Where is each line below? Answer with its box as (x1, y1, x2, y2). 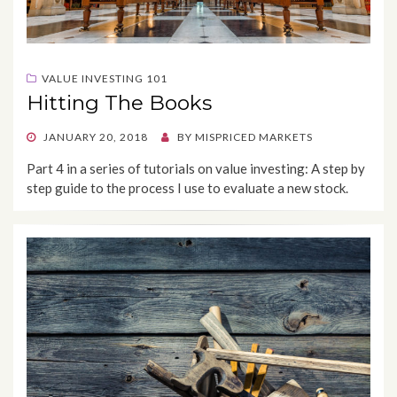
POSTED (26, 129, 71, 144)
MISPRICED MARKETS (195, 130, 313, 144)
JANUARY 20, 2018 (43, 130, 148, 144)
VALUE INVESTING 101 (42, 72, 167, 86)
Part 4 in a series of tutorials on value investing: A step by (27, 160, 365, 177)
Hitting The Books (27, 90, 212, 116)
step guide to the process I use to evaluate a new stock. (27, 180, 348, 197)
